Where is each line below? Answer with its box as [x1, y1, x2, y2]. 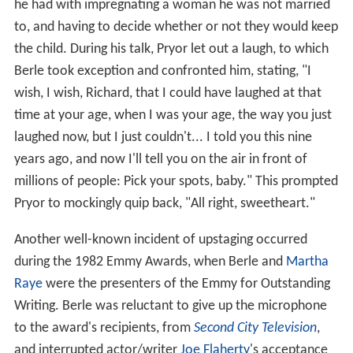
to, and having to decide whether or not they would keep [13, 19, 338, 35]
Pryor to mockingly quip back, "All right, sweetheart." [13, 195, 315, 211]
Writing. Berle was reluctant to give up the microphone [13, 298, 327, 314]
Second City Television [193, 320, 317, 336]
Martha [285, 254, 329, 269]
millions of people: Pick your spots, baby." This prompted [13, 173, 338, 189]
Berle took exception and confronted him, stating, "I [13, 63, 311, 79]
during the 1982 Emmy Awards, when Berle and [13, 254, 286, 269]
